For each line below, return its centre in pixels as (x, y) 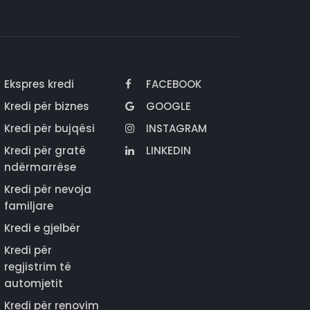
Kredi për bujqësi (49, 129)
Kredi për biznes (47, 107)
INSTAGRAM (176, 129)
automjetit (34, 284)
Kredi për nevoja (48, 190)
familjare (29, 206)
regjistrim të (38, 267)
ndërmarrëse (40, 167)
